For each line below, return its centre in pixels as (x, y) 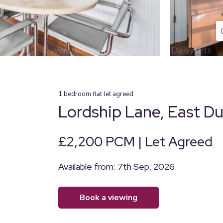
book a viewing (111, 198)
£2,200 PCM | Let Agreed (135, 142)
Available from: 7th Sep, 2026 (116, 167)
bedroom (77, 94)
